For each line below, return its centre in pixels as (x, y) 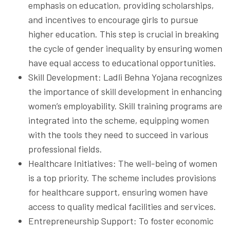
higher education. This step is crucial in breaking (123, 34)
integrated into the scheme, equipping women (119, 120)
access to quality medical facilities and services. (122, 206)
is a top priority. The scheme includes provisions (122, 177)
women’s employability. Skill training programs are (125, 106)
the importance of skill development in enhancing (125, 91)
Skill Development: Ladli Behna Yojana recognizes (125, 77)
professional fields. (65, 149)
